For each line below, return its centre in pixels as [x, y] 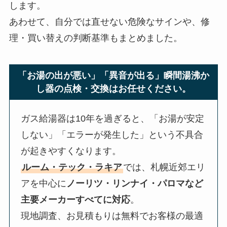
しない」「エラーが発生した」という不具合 [112, 135]
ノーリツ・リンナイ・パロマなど [135, 184]
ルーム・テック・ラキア [72, 167]
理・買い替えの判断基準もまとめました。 [96, 38]
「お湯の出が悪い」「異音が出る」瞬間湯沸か [113, 76]
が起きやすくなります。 [71, 151]
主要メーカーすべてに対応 [76, 200]
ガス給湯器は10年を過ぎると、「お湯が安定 [113, 119]
